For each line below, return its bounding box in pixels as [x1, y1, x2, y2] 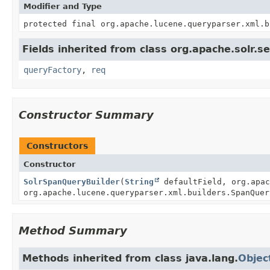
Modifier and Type [24, 1, 102, 11]
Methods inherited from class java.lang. [22, 252, 238, 264]
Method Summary [19, 224, 127, 237]
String [125, 177, 154, 186]
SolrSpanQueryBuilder [24, 177, 120, 186]
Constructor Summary [19, 108, 154, 121]
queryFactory [24, 64, 81, 75]
